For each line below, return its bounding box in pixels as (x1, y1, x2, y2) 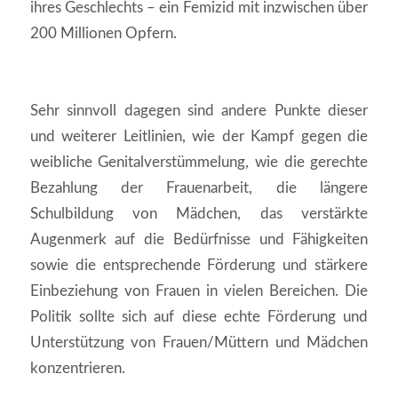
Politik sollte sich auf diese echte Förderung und (29, 309, 369, 325)
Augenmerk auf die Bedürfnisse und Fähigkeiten (29, 232, 369, 248)
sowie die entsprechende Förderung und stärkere (29, 258, 369, 274)
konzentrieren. (29, 361, 125, 377)
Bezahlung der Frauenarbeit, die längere (29, 180, 369, 196)
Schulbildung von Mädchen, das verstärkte (29, 206, 369, 222)
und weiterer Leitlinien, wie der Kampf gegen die (29, 129, 369, 145)
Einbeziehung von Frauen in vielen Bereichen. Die (29, 283, 369, 299)
